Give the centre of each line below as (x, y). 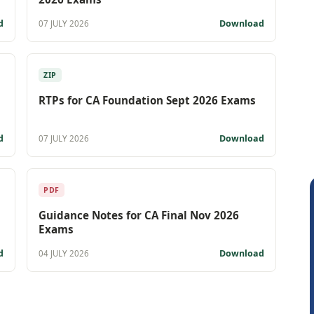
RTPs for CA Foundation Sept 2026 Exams (147, 100)
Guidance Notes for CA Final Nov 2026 (139, 215)
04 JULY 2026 (64, 254)
